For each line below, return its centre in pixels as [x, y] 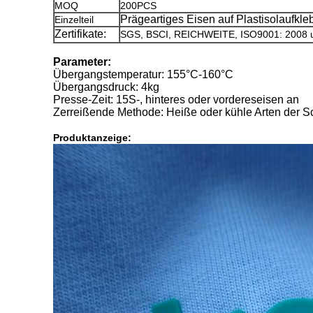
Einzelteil [74, 20]
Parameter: [82, 62]
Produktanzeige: [92, 138]
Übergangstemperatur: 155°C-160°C [143, 74]
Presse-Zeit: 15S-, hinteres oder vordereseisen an [176, 100]
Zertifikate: [80, 34]
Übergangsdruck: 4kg [106, 87]
